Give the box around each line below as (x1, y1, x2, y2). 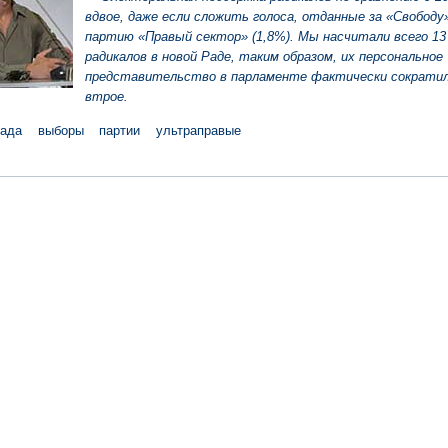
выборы (37, 123, 84, 138)
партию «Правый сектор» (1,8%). (84, 29, 294, 44)
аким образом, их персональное (249, 49, 443, 64)
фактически (310, 69, 391, 84)
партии (99, 123, 141, 138)
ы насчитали (308, 29, 394, 44)
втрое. (84, 89, 128, 104)
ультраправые (156, 123, 242, 138)
